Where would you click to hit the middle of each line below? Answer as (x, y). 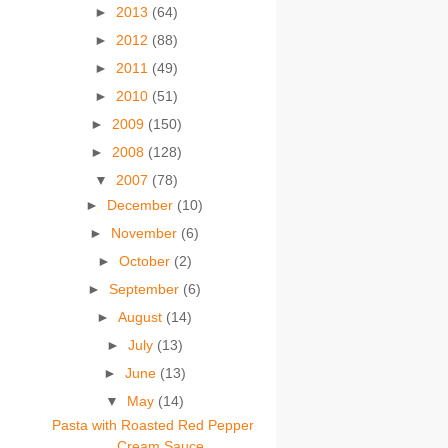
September (146, 288)
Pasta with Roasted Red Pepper (153, 425)
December (142, 204)
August (142, 316)
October (146, 260)
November (146, 232)
